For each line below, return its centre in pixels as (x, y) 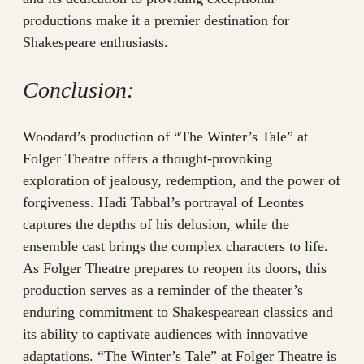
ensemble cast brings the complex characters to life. (175, 247)
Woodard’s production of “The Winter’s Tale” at (165, 137)
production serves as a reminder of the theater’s (163, 290)
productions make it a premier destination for (156, 21)
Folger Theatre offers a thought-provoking (147, 159)
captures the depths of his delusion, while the (156, 225)
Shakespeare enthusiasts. (95, 43)
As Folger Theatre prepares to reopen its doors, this (175, 269)
